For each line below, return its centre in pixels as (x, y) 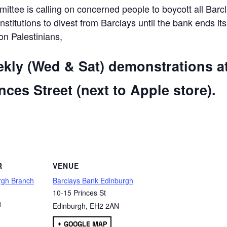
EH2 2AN (104, 206)
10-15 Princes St (79, 193)
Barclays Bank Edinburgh (93, 181)
